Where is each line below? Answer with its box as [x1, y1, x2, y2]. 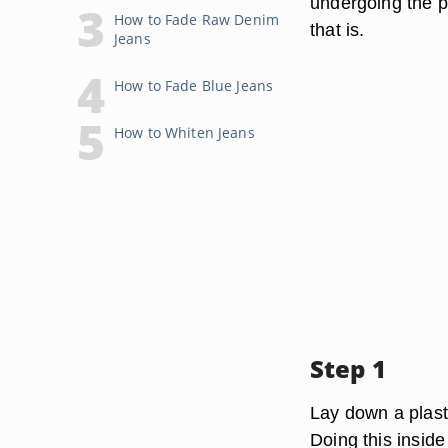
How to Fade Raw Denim [114, 10, 279, 29]
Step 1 [310, 352, 386, 385]
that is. [310, 19, 365, 40]
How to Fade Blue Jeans [114, 76, 274, 95]
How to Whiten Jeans [114, 123, 255, 142]
